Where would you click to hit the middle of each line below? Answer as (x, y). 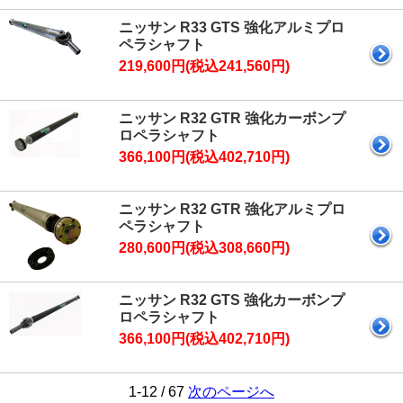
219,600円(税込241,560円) (204, 67)
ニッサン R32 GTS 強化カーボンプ (232, 300)
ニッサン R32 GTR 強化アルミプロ (232, 210)
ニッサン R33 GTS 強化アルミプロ (232, 28)
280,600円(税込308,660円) (204, 248)
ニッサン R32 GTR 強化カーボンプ (232, 119)
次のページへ (231, 392)
